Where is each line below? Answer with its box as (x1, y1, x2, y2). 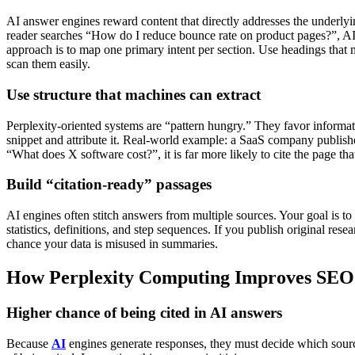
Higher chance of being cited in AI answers (6, 303, 282, 321)
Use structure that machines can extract (6, 86, 261, 103)
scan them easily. (6, 57, 90, 71)
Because (6, 336, 52, 350)
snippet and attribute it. (6, 132, 120, 147)
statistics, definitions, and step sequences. (6, 223, 211, 237)
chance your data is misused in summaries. (6, 237, 218, 251)
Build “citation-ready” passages (6, 176, 212, 193)
